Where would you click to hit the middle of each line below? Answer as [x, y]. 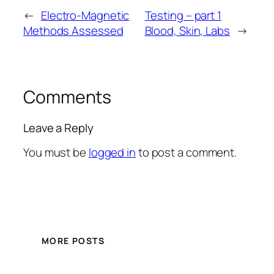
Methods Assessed [73, 30]
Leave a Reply [58, 128]
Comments [68, 97]
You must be [56, 152]
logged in [112, 152]
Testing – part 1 [183, 15]
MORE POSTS [73, 241]
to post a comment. [186, 152]
